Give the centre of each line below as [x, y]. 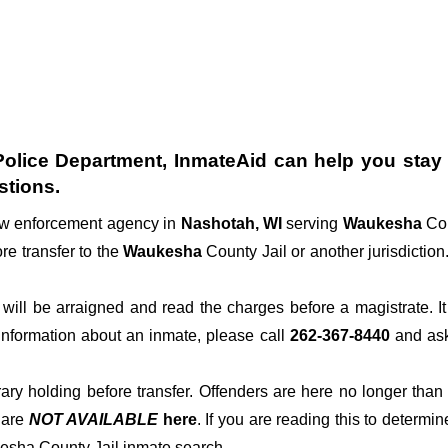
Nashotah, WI [231, 224]
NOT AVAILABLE [93, 420]
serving [312, 224]
